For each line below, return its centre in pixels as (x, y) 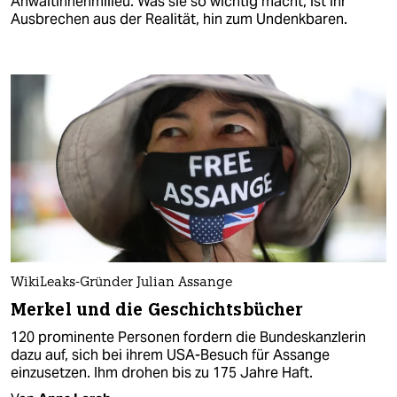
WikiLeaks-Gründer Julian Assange (121, 283)
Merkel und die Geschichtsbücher (157, 310)
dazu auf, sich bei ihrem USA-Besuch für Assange (170, 355)
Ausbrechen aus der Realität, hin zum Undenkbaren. (179, 19)
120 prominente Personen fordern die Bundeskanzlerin (188, 337)
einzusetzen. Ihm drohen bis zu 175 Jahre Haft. (162, 373)
